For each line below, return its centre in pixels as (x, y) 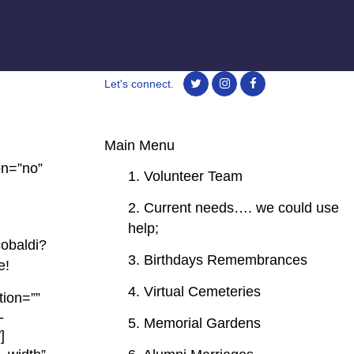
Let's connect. (139, 83)
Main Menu (139, 145)
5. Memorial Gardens (194, 323)
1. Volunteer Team (185, 176)
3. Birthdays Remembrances (218, 260)
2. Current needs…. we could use (233, 208)
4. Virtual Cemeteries (194, 292)
